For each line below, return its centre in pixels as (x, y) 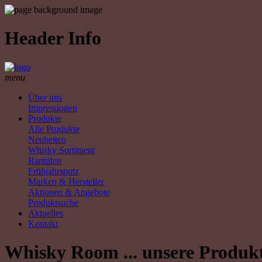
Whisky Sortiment (61, 150)
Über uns (45, 97)
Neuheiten (47, 139)
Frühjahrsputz (54, 171)
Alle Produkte (54, 129)
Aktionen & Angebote (69, 192)
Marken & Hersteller (66, 181)
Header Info (53, 38)
